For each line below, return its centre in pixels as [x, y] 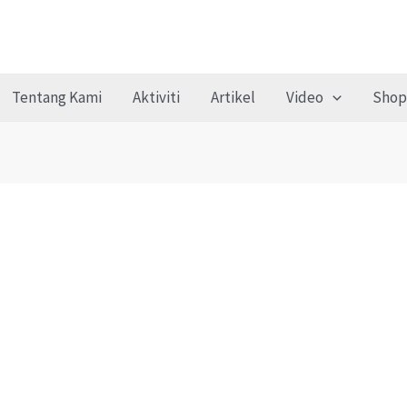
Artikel [233, 97]
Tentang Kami [56, 97]
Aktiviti [156, 97]
